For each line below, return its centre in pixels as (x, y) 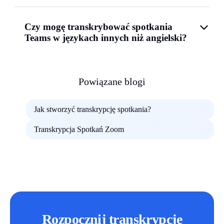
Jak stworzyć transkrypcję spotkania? (92, 109)
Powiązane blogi (112, 81)
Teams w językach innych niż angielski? (106, 37)
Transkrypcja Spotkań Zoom (79, 129)
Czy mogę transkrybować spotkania (98, 26)
